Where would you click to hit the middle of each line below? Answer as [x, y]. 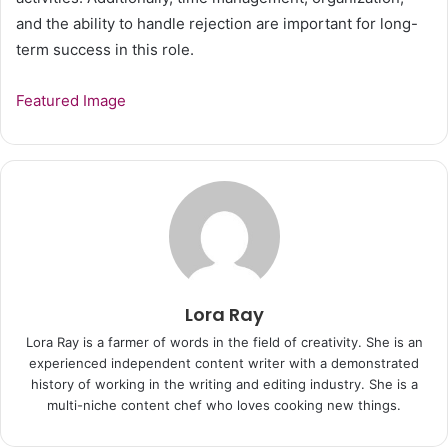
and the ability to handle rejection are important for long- [217, 24]
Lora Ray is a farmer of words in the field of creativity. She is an [224, 342]
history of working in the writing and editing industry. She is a [224, 384]
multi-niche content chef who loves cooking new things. [224, 405]
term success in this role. [105, 50]
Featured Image [71, 101]
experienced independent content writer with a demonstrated [224, 363]
